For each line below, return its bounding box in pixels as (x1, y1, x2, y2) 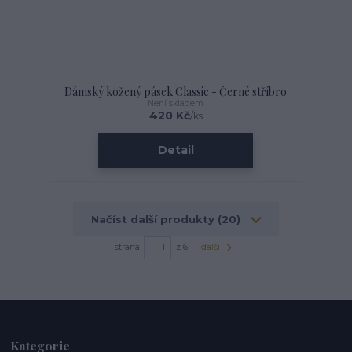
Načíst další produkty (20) (91, 212, 244, 225)
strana (115, 241, 141, 252)
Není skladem (148, 97, 204, 108)
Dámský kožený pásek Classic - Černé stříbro (64, 83, 288, 99)
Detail (157, 143, 194, 158)
